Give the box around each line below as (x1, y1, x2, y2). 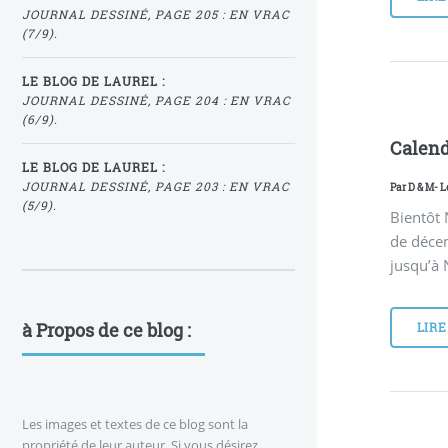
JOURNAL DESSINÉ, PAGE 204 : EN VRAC (22, 93, 291, 109)
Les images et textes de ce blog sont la (22, 415, 248, 434)
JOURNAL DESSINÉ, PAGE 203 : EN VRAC (22, 179, 290, 195)
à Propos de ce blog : (22, 318, 191, 343)
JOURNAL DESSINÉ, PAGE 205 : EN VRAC (22, 7, 290, 23)
